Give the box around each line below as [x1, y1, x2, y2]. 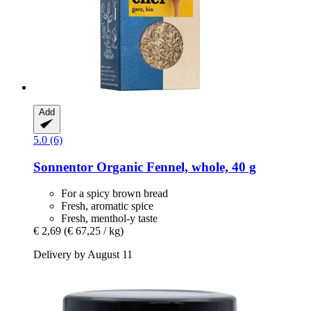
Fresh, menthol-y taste [61, 212, 158, 225]
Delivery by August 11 [33, 249, 133, 261]
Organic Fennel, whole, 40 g [93, 159, 256, 174]
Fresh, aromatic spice [61, 200, 153, 212]
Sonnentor [33, 159, 93, 174]
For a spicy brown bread [61, 187, 168, 200]
